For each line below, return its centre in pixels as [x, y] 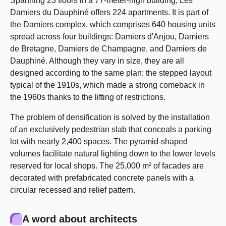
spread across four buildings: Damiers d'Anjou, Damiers [109, 37]
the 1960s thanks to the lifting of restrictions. [88, 97]
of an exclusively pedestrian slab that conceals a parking [111, 129]
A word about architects [80, 219]
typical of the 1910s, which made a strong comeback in [107, 85]
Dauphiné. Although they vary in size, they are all [97, 61]
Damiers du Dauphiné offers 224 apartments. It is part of [109, 12]
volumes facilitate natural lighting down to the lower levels [113, 154]
